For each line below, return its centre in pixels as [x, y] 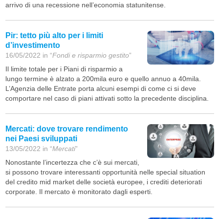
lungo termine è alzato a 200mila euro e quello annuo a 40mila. [103, 79]
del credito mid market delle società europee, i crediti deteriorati [103, 182]
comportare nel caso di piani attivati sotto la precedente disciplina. [107, 99]
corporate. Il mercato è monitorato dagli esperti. [79, 192]
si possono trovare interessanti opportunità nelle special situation [105, 172]
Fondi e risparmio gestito [90, 55]
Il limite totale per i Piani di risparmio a [64, 69]
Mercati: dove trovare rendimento [66, 129]
